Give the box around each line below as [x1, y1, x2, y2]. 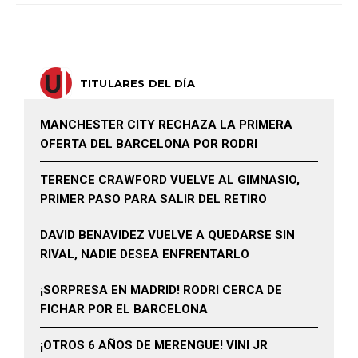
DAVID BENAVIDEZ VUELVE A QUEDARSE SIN [40, 228, 295, 242]
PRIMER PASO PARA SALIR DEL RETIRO [40, 192, 267, 206]
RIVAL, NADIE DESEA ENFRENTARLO [40, 247, 249, 261]
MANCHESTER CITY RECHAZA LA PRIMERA [40, 117, 292, 132]
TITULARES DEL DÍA [80, 77, 195, 89]
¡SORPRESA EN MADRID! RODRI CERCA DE [40, 283, 282, 297]
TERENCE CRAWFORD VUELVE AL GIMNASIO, [40, 173, 300, 187]
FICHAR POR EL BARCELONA [40, 302, 208, 316]
